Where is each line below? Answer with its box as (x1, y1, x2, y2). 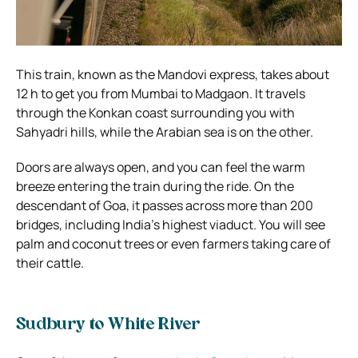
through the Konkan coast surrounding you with (16, 103, 295, 121)
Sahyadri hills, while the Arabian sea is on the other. (16, 122, 313, 141)
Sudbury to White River (16, 316, 200, 333)
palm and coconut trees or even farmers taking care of (16, 234, 331, 253)
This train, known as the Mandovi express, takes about (16, 65, 329, 83)
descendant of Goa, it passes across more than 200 (16, 196, 313, 214)
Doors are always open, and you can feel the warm (16, 157, 305, 176)
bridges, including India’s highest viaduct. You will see (16, 215, 325, 233)
